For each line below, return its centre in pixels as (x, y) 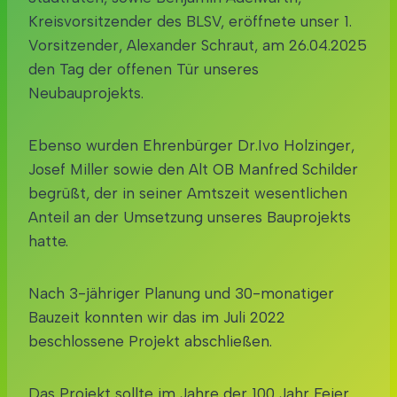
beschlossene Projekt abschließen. (150, 341)
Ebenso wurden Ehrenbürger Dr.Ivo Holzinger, (191, 145)
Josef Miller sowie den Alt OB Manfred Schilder (193, 169)
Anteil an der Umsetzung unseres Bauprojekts (190, 217)
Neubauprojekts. (86, 93)
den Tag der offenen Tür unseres (144, 69)
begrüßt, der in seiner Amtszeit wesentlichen (188, 193)
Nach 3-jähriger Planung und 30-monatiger (181, 293)
